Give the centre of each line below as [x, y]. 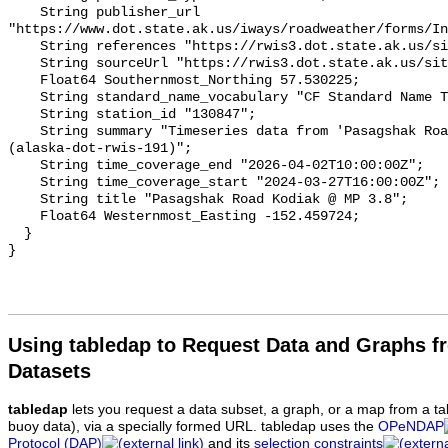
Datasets [49, 370]
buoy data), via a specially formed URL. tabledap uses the [193, 426]
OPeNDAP [411, 426]
